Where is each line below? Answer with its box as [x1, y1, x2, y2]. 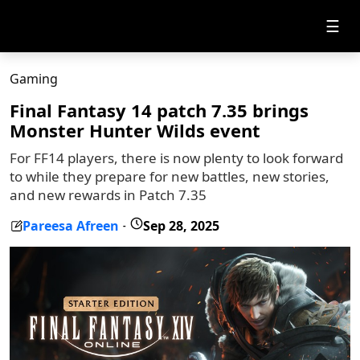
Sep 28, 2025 [143, 216, 219, 235]
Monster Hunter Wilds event [10, 118, 260, 142]
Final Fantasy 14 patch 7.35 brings [10, 98, 309, 122]
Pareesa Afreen [22, 216, 119, 235]
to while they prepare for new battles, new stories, [10, 167, 329, 186]
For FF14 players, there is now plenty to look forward [10, 149, 343, 167]
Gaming [10, 70, 58, 88]
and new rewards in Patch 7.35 [10, 186, 207, 204]
